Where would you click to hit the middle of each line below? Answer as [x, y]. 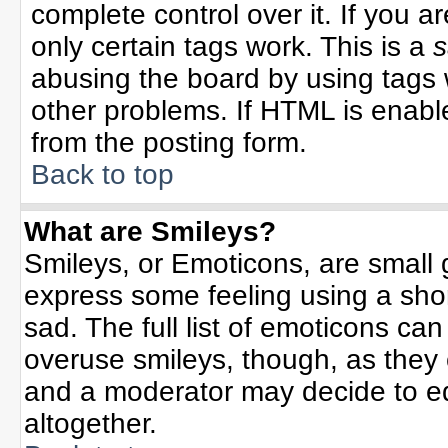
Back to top [102, 174]
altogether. [90, 423]
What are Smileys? [150, 231]
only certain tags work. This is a [232, 46]
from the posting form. [169, 142]
